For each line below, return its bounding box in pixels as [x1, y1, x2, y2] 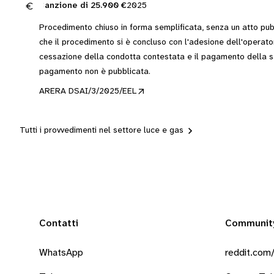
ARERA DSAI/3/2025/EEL [39, 87, 136, 96]
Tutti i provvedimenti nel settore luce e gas [20, 126, 183, 135]
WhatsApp [39, 248, 83, 258]
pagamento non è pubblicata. [39, 67, 150, 76]
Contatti [39, 218, 78, 229]
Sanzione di [39, 1, 91, 10]
